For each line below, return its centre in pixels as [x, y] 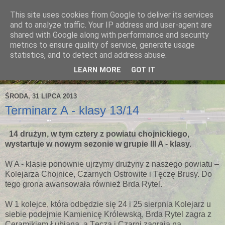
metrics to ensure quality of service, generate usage [102, 45]
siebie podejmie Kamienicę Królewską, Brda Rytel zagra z [108, 214]
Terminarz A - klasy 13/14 [72, 110]
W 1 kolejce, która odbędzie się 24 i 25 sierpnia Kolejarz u [108, 204]
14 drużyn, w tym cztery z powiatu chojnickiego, [97, 134]
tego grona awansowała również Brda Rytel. [84, 184]
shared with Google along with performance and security [109, 35]
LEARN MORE [97, 70]
